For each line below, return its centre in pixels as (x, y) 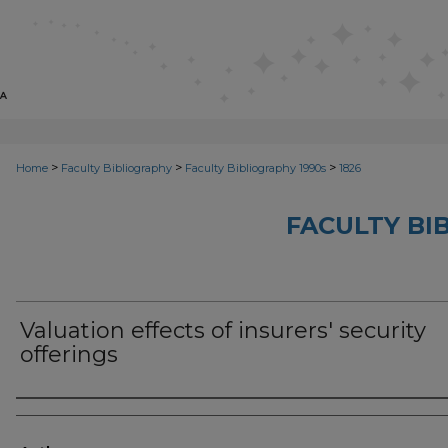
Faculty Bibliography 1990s (255, 168)
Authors (57, 416)
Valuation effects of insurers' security (223, 330)
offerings (69, 354)
